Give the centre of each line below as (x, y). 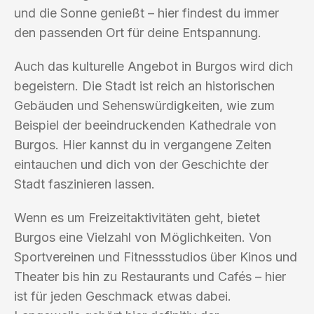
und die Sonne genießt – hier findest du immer (146, 13)
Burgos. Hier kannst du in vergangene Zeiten (143, 144)
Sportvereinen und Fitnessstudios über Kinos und (156, 257)
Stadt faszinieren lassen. (84, 184)
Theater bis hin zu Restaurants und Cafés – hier (150, 276)
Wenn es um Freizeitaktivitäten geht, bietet (137, 217)
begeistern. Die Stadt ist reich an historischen (144, 86)
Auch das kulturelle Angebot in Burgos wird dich (153, 66)
